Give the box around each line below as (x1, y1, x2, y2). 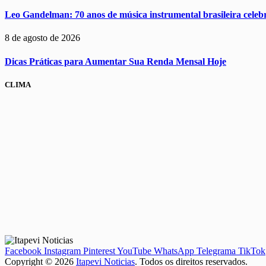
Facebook (5, 246, 42, 256)
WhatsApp (154, 246, 194, 256)
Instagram (44, 246, 81, 256)
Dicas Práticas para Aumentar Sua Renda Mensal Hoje (5, 56, 226, 66)
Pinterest (83, 246, 115, 256)
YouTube (117, 246, 151, 256)
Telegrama (197, 246, 236, 256)
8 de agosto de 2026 (5, 33, 80, 43)
